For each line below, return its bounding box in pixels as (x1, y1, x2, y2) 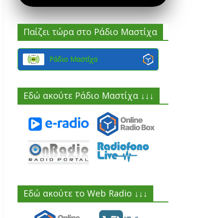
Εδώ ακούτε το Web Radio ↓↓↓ (23, 187, 147, 199)
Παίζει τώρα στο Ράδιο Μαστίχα (23, 26, 157, 37)
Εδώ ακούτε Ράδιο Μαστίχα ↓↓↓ (23, 90, 154, 101)
